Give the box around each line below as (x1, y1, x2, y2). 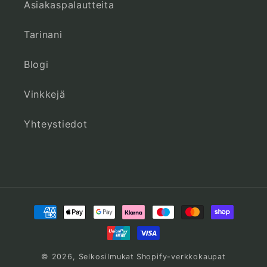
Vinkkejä (24, 88, 66, 100)
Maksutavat (23, 200, 85, 213)
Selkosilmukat (78, 252, 134, 261)
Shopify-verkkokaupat (136, 252, 226, 261)
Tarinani (24, 28, 63, 41)
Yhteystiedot (24, 117, 88, 130)
